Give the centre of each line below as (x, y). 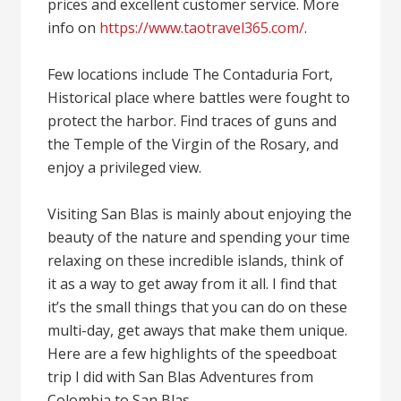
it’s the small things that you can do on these (198, 307)
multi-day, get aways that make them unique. (198, 330)
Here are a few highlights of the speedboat (192, 354)
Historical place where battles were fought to (199, 98)
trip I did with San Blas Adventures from (181, 377)
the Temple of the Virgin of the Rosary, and (193, 144)
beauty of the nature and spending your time (199, 237)
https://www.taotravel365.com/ (202, 28)
